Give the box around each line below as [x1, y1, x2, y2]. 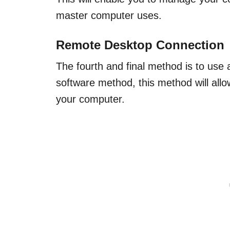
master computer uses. [56, 9, 162, 21]
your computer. [56, 93, 125, 105]
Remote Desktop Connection [56, 37, 224, 52]
